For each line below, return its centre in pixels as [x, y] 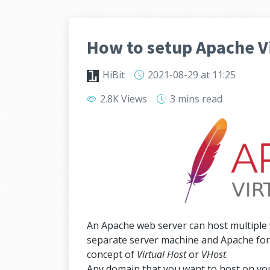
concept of [112, 254]
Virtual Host [162, 254]
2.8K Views [122, 99]
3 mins [185, 99]
